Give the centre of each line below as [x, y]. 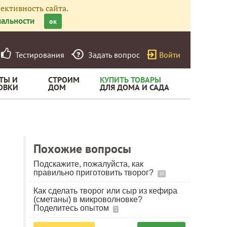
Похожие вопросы [82, 149]
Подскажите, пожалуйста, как [88, 164]
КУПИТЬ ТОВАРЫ [130, 80]
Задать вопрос [114, 55]
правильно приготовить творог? [94, 173]
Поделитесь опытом [72, 208]
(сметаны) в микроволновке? [88, 199]
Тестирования [38, 55]
